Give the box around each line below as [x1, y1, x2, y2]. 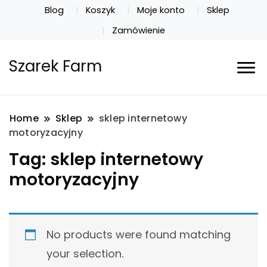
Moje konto [136, 4, 185, 16]
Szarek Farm [9, 55, 102, 77]
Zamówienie [112, 24, 165, 36]
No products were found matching [46, 227, 231, 243]
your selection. [46, 246, 123, 262]
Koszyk [86, 4, 116, 16]
